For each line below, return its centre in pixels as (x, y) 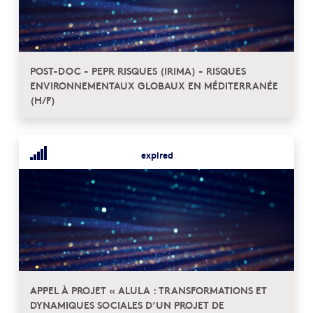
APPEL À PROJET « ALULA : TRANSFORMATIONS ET (148, 290)
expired (158, 155)
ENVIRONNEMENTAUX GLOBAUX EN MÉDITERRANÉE (154, 85)
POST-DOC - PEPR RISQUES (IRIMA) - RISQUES (138, 71)
